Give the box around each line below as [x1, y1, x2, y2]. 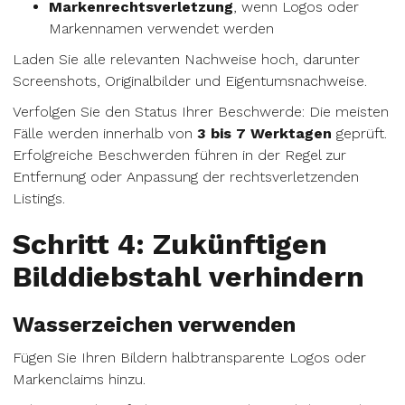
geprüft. [332, 125, 387, 142]
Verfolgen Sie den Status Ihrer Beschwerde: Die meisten [13, 103, 389, 120]
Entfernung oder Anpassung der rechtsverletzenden [13, 168, 359, 185]
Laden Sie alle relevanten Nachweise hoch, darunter [13, 51, 360, 68]
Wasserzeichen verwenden [13, 312, 296, 337]
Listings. [13, 190, 65, 207]
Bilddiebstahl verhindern [13, 259, 364, 294]
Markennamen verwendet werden [49, 20, 274, 37]
